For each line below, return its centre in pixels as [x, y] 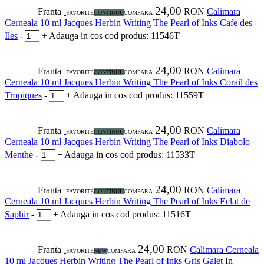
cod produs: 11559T [166, 95]
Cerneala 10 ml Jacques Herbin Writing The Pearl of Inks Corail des [131, 82]
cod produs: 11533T [158, 155]
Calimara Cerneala [224, 250]
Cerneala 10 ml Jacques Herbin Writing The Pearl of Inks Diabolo [127, 142]
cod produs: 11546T [142, 36]
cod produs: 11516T [154, 214]
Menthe [19, 155]
